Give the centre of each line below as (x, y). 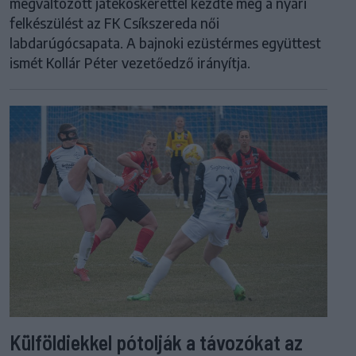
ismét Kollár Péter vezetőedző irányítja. (130, 63)
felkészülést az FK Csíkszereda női (114, 23)
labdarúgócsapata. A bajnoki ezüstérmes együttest (165, 43)
